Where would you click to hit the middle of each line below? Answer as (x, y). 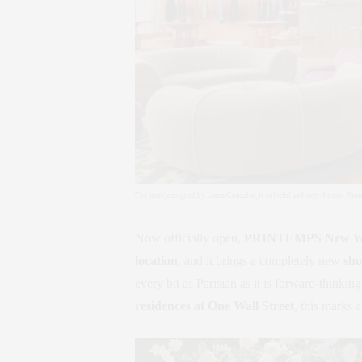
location (156, 260)
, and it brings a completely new (261, 260)
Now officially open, (189, 238)
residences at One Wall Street (215, 305)
